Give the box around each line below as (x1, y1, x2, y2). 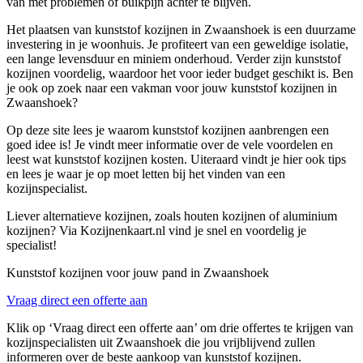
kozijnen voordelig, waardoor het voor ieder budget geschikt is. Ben (6, 66, 353, 81)
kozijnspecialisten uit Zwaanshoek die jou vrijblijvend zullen (6, 335, 315, 350)
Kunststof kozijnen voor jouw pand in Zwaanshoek (6, 266, 269, 280)
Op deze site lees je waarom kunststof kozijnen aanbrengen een (6, 123, 329, 138)
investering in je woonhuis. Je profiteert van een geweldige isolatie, (6, 37, 348, 52)
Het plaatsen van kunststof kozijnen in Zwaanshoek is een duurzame (6, 23, 356, 37)
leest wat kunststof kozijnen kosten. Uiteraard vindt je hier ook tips (6, 152, 346, 167)
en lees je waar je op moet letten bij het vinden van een (6, 167, 285, 181)
